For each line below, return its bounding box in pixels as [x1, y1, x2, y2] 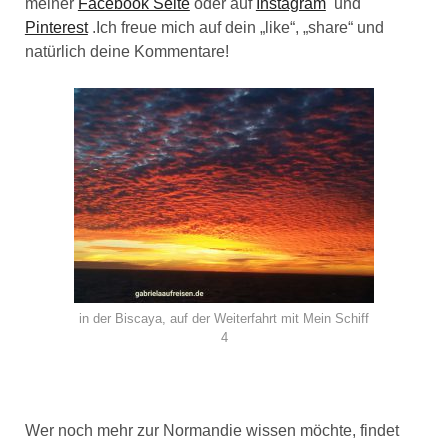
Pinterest [24, 19, 88, 37]
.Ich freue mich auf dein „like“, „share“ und [87, 19, 384, 37]
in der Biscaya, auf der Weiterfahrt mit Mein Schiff [79, 311, 369, 327]
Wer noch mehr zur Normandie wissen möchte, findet [24, 422, 399, 440]
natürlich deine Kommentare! [24, 43, 229, 61]
